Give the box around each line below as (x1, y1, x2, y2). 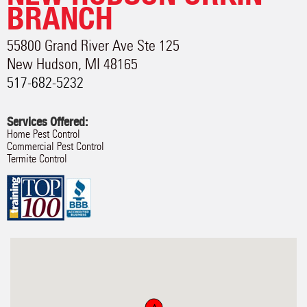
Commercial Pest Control (7, 140, 104, 153)
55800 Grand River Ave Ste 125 (7, 36, 180, 55)
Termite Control (7, 152, 67, 165)
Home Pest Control (7, 127, 80, 140)
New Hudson (7, 55, 78, 73)
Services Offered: (7, 114, 88, 129)
